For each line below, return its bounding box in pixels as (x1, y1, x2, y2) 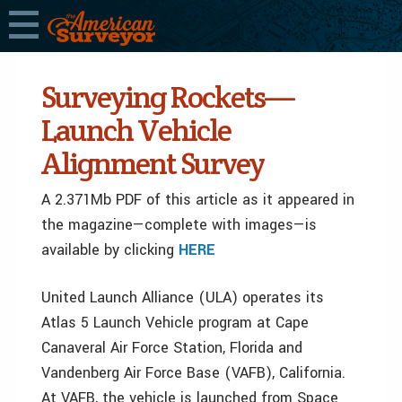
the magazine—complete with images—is (41, 214, 317, 235)
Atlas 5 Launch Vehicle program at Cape (41, 312, 309, 333)
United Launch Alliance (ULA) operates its (41, 287, 324, 308)
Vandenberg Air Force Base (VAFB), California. (41, 363, 345, 383)
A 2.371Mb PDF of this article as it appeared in (41, 189, 354, 210)
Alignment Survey (41, 144, 264, 183)
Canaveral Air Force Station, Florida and (41, 337, 302, 358)
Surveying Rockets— (41, 77, 293, 117)
